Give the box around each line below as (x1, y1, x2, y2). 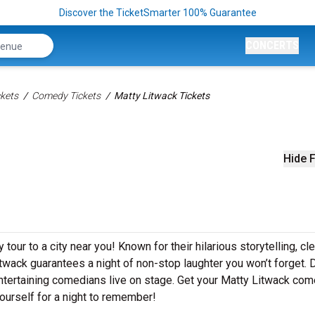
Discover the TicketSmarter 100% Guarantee (58, 7, 257, 18)
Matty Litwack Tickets (114, 90, 210, 101)
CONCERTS (245, 39, 299, 52)
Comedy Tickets (32, 90, 101, 101)
